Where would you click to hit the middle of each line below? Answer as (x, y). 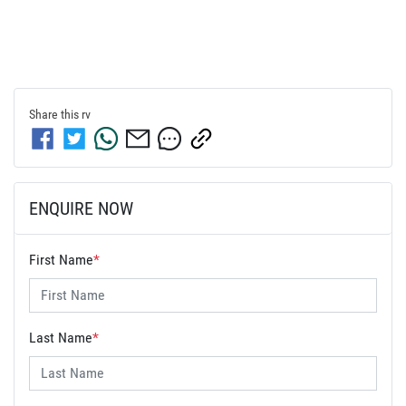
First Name (61, 259)
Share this (55, 114)
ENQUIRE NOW (81, 208)
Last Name (61, 337)
